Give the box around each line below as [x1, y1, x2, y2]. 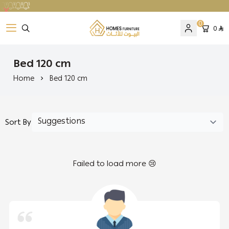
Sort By [5, 115, 31, 129]
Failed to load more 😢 [73, 156, 156, 171]
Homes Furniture [88, 27, 151, 41]
